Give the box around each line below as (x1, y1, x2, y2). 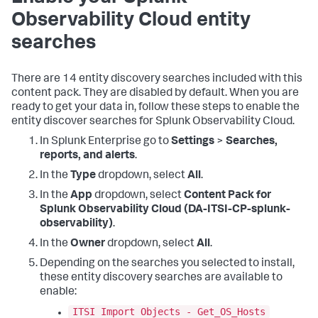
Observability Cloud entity (11, 11, 251, 31)
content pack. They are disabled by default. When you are (11, 87, 299, 99)
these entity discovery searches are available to (40, 272, 283, 284)
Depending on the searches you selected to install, (40, 258, 295, 270)
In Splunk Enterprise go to (40, 136, 171, 148)
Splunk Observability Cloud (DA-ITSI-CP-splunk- (40, 204, 290, 216)
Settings (171, 136, 214, 148)
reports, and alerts (40, 150, 135, 162)
